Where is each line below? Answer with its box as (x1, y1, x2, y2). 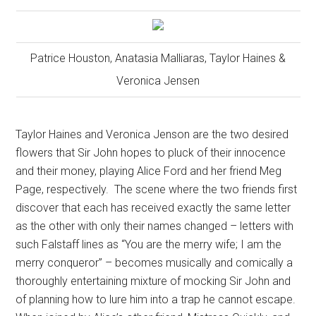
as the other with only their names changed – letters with (16, 219, 294, 233)
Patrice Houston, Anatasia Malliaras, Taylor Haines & (30, 51, 286, 66)
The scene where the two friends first (114, 183, 298, 197)
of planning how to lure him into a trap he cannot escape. (16, 293, 296, 307)
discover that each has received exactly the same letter (16, 201, 291, 215)
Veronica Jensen (116, 74, 200, 88)
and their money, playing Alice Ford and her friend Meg (16, 164, 282, 178)
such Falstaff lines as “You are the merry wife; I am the (16, 238, 282, 252)
